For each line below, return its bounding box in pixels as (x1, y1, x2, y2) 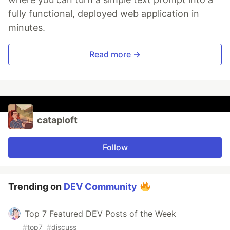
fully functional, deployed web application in (8, 8, 199, 20)
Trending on (8, 181, 64, 193)
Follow (102, 142, 128, 153)
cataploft (37, 114, 78, 126)
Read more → (89, 49, 141, 60)
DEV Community (64, 181, 137, 193)
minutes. (8, 22, 45, 33)
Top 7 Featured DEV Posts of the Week (25, 208, 176, 219)
